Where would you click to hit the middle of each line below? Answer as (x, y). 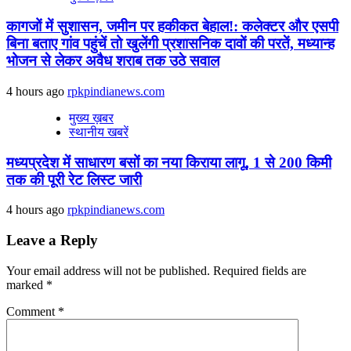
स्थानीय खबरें (99, 132)
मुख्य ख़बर (91, 118)
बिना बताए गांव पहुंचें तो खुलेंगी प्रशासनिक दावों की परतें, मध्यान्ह (170, 44)
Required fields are (260, 270)
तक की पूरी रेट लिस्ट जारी (74, 179)
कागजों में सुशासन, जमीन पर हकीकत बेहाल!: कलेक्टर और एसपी (172, 27)
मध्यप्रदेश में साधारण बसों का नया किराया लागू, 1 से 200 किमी (169, 162)
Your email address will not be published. (108, 270)
